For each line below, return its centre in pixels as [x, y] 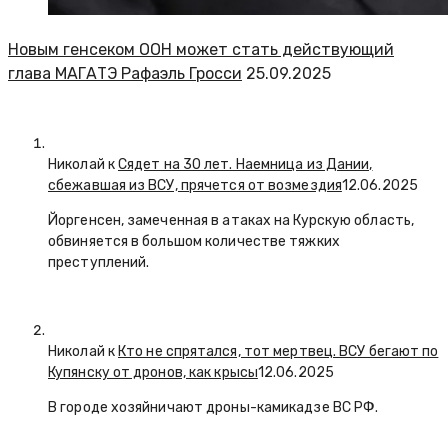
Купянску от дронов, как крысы [153, 373]
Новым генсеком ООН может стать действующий [201, 50]
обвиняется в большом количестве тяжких [194, 242]
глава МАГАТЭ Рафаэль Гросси [125, 74]
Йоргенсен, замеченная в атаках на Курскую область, [231, 221]
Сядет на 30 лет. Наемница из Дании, [245, 165]
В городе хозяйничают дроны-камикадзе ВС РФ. [213, 408]
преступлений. [100, 263]
